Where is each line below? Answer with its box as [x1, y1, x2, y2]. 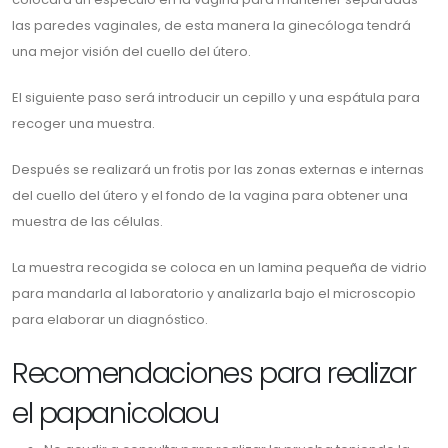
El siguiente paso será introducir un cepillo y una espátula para [12, 88, 420, 108]
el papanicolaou [12, 393, 219, 434]
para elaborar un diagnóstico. [12, 310, 208, 330]
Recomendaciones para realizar [12, 353, 416, 394]
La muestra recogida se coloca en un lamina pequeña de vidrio [12, 258, 427, 278]
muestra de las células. [12, 212, 163, 232]
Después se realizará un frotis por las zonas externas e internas [12, 160, 424, 180]
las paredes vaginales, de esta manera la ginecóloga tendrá [12, 16, 411, 36]
